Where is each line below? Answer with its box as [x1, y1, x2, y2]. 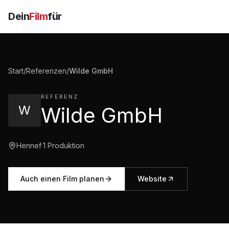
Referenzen [26, 66, 66, 75]
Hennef [16, 141, 41, 150]
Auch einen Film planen [20, 174, 104, 183]
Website [138, 174, 167, 183]
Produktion [48, 141, 84, 150]
